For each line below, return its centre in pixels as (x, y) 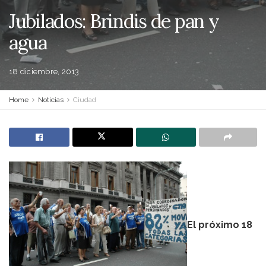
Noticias (51, 100)
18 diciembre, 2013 (44, 72)
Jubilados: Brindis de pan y (114, 21)
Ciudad (85, 100)
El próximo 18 (220, 224)
